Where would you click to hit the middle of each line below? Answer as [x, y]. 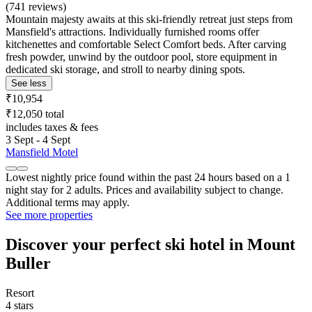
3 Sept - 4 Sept [38, 139]
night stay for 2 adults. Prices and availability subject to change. [145, 189]
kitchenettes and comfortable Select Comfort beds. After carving [146, 44]
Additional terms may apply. [68, 202]
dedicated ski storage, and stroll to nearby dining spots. [125, 69]
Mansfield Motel [42, 152]
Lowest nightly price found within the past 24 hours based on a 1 [148, 177]
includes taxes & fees [52, 127]
